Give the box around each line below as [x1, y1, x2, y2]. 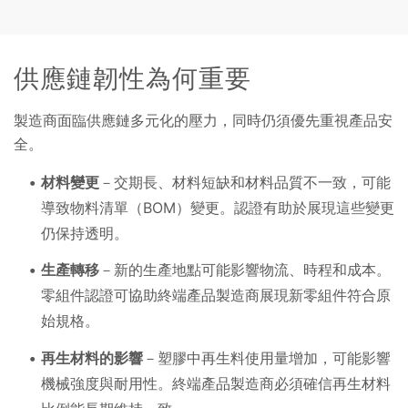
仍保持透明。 [41, 223, 128, 242]
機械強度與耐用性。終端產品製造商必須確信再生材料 [41, 373, 391, 393]
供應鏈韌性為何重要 [14, 62, 251, 94]
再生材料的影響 [41, 348, 143, 367]
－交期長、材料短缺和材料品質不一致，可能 [99, 172, 391, 191]
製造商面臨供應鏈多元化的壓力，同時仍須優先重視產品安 [14, 110, 393, 129]
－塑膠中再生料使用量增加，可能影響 [143, 348, 391, 367]
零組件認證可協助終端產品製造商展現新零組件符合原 [41, 286, 391, 305]
